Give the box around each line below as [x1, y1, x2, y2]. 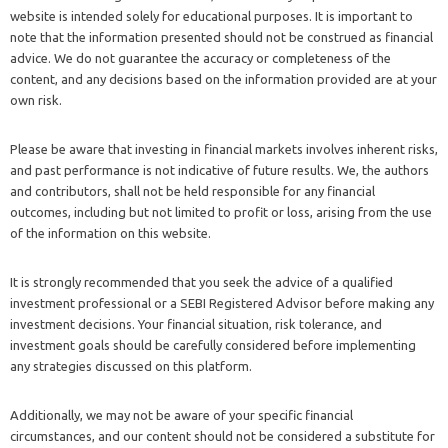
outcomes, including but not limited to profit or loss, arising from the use [10, 205, 432, 220]
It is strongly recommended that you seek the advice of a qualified [10, 275, 393, 290]
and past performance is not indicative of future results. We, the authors [10, 163, 429, 178]
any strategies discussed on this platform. [10, 359, 252, 374]
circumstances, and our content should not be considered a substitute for [10, 429, 435, 444]
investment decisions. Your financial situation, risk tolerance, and [10, 317, 382, 332]
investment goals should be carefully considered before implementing [10, 338, 416, 353]
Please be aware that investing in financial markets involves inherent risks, [10, 142, 438, 157]
